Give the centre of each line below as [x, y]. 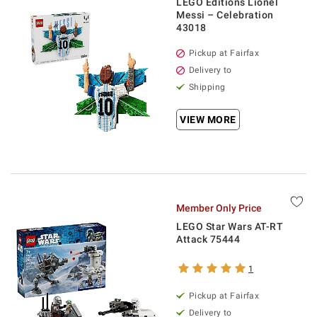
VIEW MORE [208, 120]
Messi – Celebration [225, 15]
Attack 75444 [208, 239]
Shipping [207, 87]
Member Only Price [219, 208]
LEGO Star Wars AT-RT [230, 226]
